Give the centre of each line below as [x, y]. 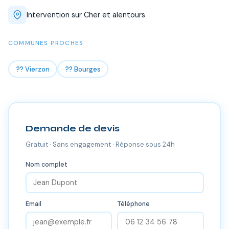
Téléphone [133, 204]
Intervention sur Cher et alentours [86, 15]
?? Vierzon [33, 69]
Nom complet [46, 164]
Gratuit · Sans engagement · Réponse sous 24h [100, 144]
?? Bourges [83, 69]
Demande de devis [72, 128]
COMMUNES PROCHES [46, 43]
